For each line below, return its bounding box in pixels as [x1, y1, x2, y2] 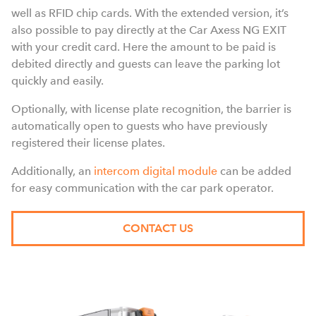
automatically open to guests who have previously [11, 119, 267, 133]
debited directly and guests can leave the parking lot [11, 57, 280, 71]
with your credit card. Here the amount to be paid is [11, 40, 276, 54]
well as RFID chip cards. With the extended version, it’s [11, 6, 288, 20]
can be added [220, 164, 291, 178]
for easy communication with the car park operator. [11, 181, 274, 195]
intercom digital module [94, 164, 220, 178]
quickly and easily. [11, 74, 104, 87]
